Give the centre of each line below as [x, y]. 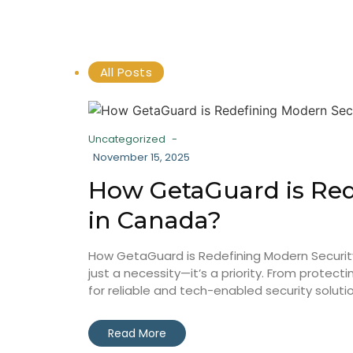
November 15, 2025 [141, 157]
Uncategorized [127, 139]
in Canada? [155, 220]
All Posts [126, 72]
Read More [137, 333]
